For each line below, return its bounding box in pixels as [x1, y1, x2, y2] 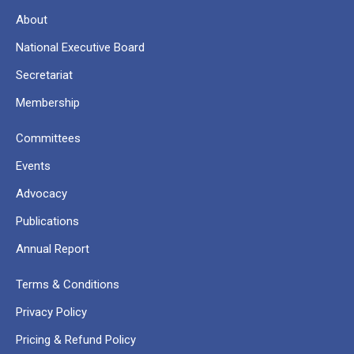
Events [16, 159, 51, 173]
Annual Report [16, 242, 89, 256]
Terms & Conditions [16, 277, 119, 292]
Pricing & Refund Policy [16, 333, 136, 347]
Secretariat [16, 68, 73, 82]
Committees [16, 131, 81, 145]
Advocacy [16, 186, 67, 201]
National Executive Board [16, 40, 145, 55]
